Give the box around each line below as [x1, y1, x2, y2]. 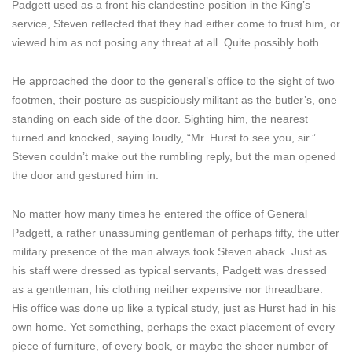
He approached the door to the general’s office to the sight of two [12, 75, 335, 87]
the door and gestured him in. [12, 169, 159, 181]
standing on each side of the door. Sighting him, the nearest [12, 112, 308, 125]
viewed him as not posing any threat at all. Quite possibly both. [12, 36, 322, 49]
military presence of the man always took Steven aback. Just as [12, 245, 327, 258]
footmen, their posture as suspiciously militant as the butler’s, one [12, 93, 337, 106]
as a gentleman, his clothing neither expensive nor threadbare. [12, 283, 323, 295]
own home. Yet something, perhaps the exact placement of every [12, 321, 335, 333]
